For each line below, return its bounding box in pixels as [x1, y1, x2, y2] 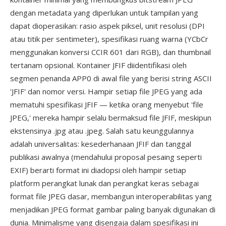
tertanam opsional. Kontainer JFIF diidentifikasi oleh [10, 60, 187, 70]
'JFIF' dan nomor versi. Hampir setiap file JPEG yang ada [10, 86, 202, 96]
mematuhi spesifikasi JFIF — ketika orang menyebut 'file [10, 99, 203, 109]
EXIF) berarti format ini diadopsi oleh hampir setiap [10, 165, 186, 175]
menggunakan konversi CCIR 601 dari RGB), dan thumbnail [10, 47, 211, 57]
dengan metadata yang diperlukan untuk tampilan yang [10, 8, 198, 18]
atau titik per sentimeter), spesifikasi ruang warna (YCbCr [10, 34, 208, 44]
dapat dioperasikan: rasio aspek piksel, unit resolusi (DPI [10, 21, 205, 31]
